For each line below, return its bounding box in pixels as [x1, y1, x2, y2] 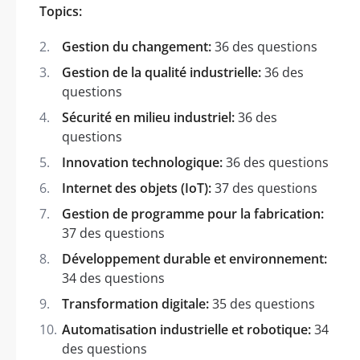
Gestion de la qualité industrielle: [62, 63, 261, 81]
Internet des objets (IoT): [62, 178, 211, 197]
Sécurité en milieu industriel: [62, 108, 235, 126]
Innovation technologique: [62, 153, 223, 171]
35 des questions [209, 294, 315, 313]
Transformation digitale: [62, 294, 209, 313]
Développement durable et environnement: [62, 249, 327, 268]
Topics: [39, 2, 82, 20]
